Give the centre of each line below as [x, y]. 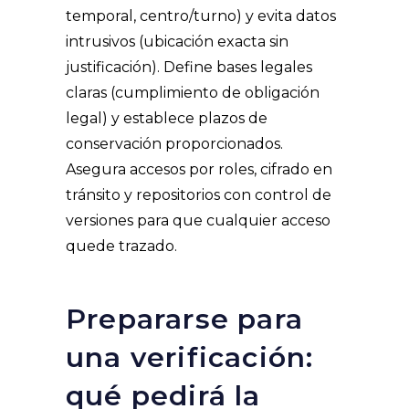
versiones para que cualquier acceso [198, 221]
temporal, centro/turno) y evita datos [201, 16]
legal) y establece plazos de [167, 119]
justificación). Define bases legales [189, 68]
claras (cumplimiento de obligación [193, 93]
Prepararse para [184, 320]
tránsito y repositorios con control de [199, 195]
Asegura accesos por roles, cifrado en [199, 170]
